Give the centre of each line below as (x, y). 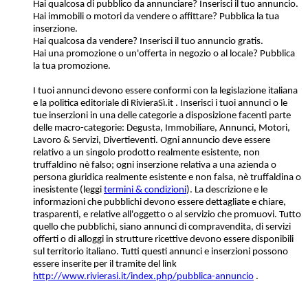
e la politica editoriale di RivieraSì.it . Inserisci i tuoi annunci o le (160, 103)
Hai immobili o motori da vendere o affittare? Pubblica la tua (156, 16)
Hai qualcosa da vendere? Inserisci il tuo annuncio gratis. (148, 41)
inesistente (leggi (68, 190)
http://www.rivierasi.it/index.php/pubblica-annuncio (143, 276)
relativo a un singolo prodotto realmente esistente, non (146, 153)
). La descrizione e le (227, 190)
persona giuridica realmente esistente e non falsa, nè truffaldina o (167, 177)
